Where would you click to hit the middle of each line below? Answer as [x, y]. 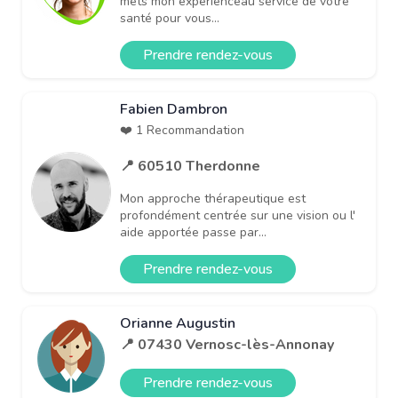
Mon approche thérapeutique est [213, 198]
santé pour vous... [170, 18]
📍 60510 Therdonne [190, 166]
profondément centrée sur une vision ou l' [238, 215]
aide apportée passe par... [193, 232]
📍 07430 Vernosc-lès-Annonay [227, 344]
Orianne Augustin [178, 323]
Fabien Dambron [174, 109]
